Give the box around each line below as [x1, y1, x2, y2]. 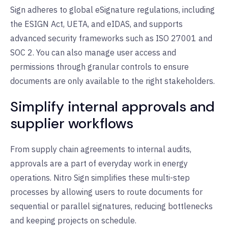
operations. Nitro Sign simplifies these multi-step [10, 172, 190, 183]
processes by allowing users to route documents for [10, 186, 203, 197]
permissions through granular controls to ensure [10, 61, 189, 72]
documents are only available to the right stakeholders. [10, 75, 215, 86]
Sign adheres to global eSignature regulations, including [10, 4, 215, 15]
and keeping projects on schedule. [10, 215, 136, 225]
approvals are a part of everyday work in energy [10, 158, 188, 168]
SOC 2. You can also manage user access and [10, 47, 176, 58]
